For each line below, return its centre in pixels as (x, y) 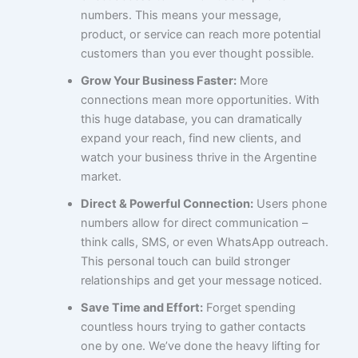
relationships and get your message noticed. (201, 280)
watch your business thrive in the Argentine (198, 157)
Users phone (290, 203)
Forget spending (249, 307)
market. (101, 176)
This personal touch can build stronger (185, 261)
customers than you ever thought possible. (197, 53)
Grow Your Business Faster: (158, 80)
